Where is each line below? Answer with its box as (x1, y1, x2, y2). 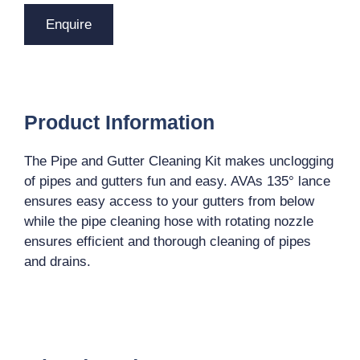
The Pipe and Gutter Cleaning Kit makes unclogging (24, 153, 333, 170)
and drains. (24, 254, 91, 270)
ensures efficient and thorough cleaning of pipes (24, 234, 311, 250)
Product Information (24, 111, 215, 134)
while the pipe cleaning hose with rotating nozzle (24, 214, 313, 230)
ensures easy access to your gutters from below (24, 194, 314, 210)
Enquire (46, 17, 92, 33)
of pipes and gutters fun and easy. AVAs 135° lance (24, 174, 330, 190)
